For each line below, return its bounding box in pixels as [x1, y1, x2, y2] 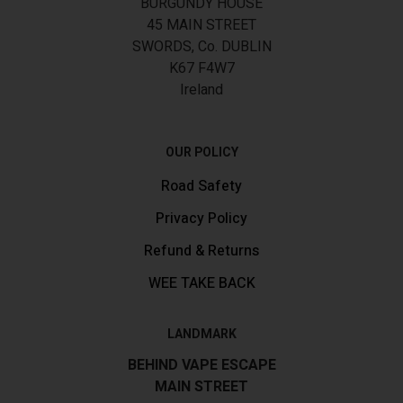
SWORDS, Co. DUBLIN [131, 35, 272, 58]
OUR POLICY [165, 142, 238, 162]
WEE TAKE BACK [148, 272, 255, 294]
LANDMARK [166, 324, 237, 344]
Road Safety [161, 175, 242, 197]
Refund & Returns [144, 239, 259, 262]
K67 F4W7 [168, 57, 235, 79]
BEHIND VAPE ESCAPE [127, 354, 276, 376]
